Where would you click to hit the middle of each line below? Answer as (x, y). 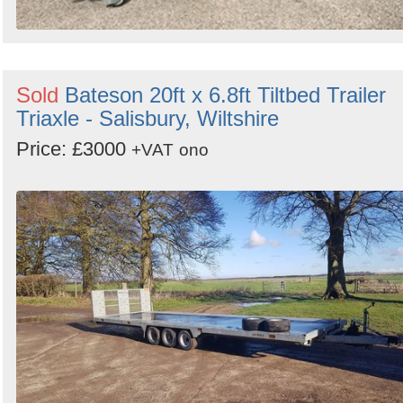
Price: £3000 (74, 148)
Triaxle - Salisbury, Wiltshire (148, 118)
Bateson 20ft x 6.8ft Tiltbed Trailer (225, 94)
